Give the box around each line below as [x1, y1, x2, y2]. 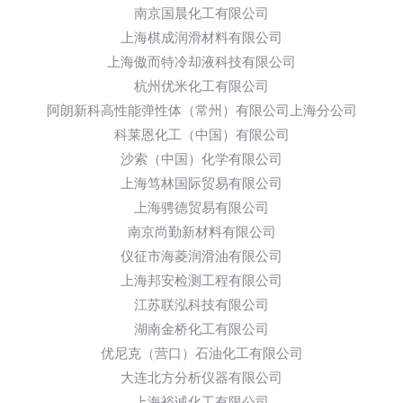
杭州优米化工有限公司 [134, 77, 269, 95]
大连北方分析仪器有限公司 [121, 369, 282, 387]
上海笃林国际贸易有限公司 [121, 175, 282, 193]
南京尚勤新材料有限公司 [127, 223, 276, 241]
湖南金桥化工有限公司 [134, 320, 269, 338]
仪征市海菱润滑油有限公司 [121, 247, 282, 265]
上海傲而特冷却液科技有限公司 [107, 53, 296, 71]
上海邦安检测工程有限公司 [121, 272, 282, 290]
